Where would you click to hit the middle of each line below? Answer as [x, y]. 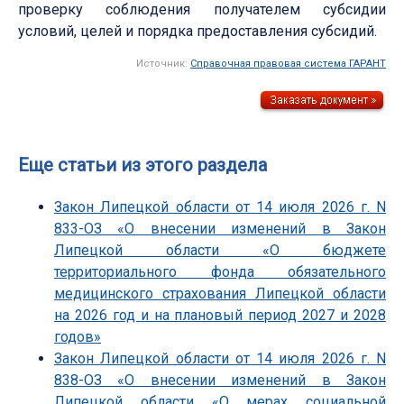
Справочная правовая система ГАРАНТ [288, 63]
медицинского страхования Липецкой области [220, 293]
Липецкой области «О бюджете [220, 250]
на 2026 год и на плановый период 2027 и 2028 [220, 315]
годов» [78, 336]
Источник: [163, 63]
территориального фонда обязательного [220, 271]
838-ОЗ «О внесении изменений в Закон [220, 380]
